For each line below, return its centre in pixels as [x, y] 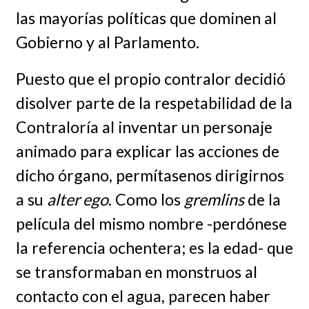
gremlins [214, 199]
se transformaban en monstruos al [136, 271]
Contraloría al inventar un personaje [144, 127]
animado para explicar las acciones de [147, 151]
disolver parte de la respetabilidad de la [154, 102]
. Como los [146, 199]
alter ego [77, 199]
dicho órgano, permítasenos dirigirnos [150, 175]
